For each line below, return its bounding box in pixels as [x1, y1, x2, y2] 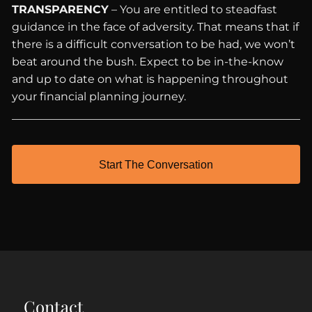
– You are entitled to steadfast [109, 3, 278, 16]
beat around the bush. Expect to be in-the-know [12, 55, 284, 68]
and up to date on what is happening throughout [12, 72, 289, 86]
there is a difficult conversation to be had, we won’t [12, 38, 296, 51]
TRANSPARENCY [12, 3, 109, 16]
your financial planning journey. [12, 90, 187, 103]
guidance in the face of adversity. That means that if [12, 20, 299, 33]
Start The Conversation [99, 158, 213, 171]
